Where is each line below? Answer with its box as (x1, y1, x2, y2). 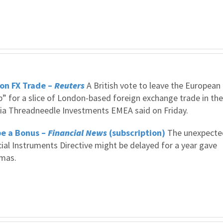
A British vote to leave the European (85, 80, 221, 91)
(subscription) (107, 127, 165, 138)
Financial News (48, 127, 107, 138)
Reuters (54, 80, 85, 91)
